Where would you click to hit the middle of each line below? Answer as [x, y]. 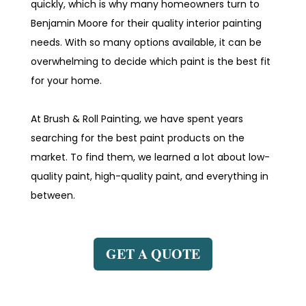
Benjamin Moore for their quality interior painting [147, 24]
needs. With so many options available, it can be [147, 43]
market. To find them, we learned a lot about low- [151, 157]
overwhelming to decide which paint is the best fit [151, 62]
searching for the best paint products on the [138, 138]
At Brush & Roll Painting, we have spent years [137, 119]
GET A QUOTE [153, 254]
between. [55, 196]
